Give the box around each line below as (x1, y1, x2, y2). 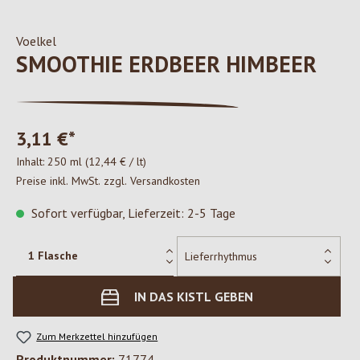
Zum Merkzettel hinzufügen (36, 330, 158, 342)
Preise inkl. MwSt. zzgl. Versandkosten (16, 174, 200, 188)
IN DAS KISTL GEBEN (133, 288, 253, 305)
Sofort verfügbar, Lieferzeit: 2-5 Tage (28, 205, 235, 221)
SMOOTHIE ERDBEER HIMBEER (16, 49, 317, 79)
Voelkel (16, 33, 56, 49)
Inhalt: (16, 154, 47, 169)
